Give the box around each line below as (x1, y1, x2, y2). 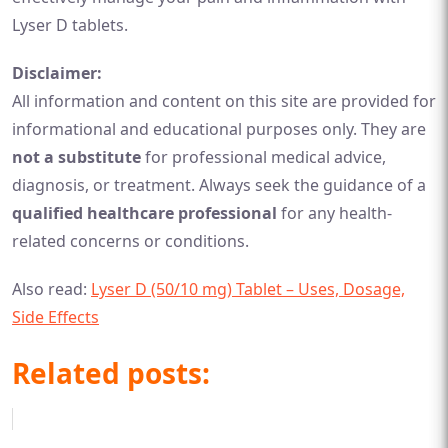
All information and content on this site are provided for (12, 89, 436, 112)
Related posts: (12, 353, 210, 392)
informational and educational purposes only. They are (12, 117, 426, 140)
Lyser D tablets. (12, 13, 128, 36)
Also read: (12, 277, 91, 300)
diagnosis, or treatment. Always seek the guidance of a (12, 173, 426, 196)
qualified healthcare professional (12, 201, 277, 224)
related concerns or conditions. (12, 229, 249, 252)
